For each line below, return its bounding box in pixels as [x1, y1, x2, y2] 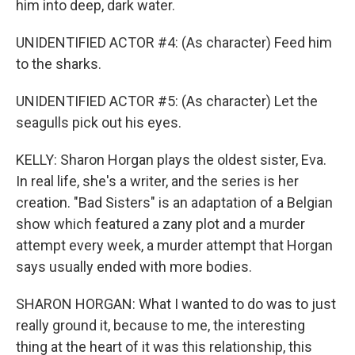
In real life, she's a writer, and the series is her [16, 172, 299, 189]
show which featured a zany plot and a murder [16, 215, 305, 232]
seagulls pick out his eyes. [16, 113, 181, 131]
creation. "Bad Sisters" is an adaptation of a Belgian [16, 193, 333, 211]
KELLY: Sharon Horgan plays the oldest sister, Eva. [16, 151, 326, 168]
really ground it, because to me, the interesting [16, 316, 305, 334]
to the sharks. [16, 55, 101, 72]
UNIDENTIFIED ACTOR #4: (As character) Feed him [16, 33, 332, 51]
